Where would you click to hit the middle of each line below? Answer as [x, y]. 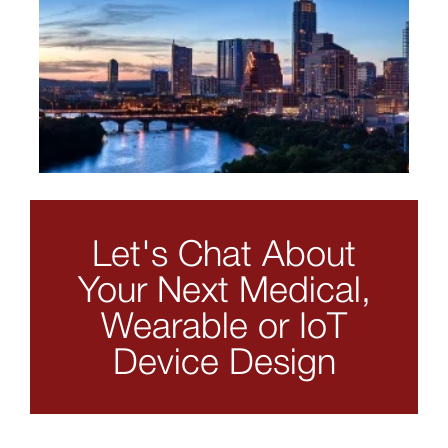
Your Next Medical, [224, 288]
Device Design [224, 360]
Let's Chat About [224, 252]
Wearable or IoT [224, 324]
